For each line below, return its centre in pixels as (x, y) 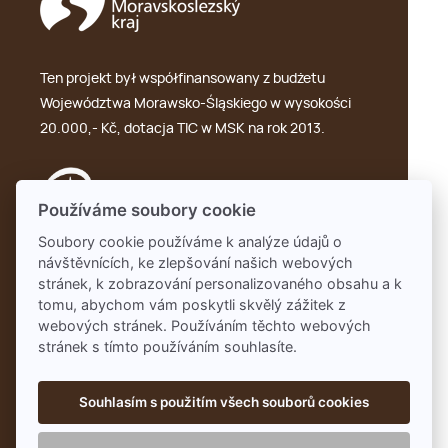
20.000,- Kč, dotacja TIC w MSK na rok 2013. (182, 129)
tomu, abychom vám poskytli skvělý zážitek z (192, 305)
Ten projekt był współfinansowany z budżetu (182, 79)
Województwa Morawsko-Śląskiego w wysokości (195, 104)
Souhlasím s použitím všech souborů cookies (224, 402)
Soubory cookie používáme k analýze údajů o (190, 242)
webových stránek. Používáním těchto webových (205, 326)
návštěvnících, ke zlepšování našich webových (196, 263)
